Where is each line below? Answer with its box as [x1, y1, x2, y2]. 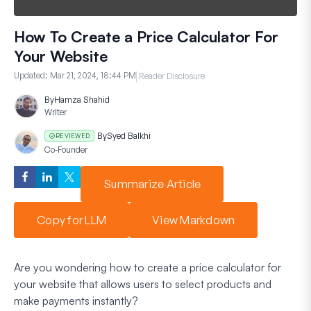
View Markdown [152, 212, 235, 227]
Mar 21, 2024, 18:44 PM [50, 69, 136, 81]
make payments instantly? [14, 293, 138, 308]
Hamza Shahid [54, 94, 110, 105]
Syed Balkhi [107, 130, 151, 141]
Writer [44, 106, 67, 117]
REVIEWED [56, 131, 90, 140]
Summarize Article [103, 176, 201, 191]
